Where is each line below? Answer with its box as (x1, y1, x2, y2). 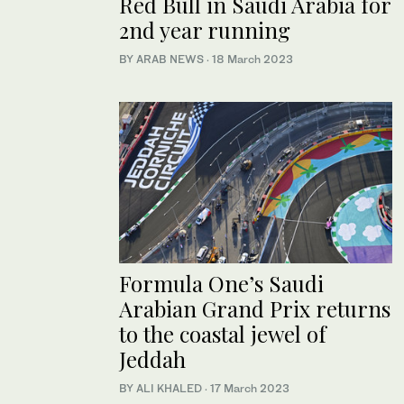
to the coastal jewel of (119, 318, 326, 348)
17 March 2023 (210, 381, 289, 395)
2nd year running (119, 15, 290, 45)
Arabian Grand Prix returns (119, 293, 390, 323)
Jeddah (119, 344, 186, 373)
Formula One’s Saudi (119, 268, 324, 298)
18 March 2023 (212, 52, 293, 67)
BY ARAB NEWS (119, 52, 207, 67)
